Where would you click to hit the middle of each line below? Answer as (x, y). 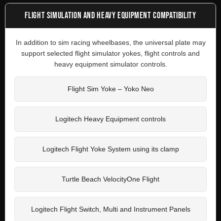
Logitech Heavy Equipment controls (110, 119)
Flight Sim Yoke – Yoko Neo (110, 89)
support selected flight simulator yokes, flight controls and (110, 53)
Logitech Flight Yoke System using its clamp (110, 149)
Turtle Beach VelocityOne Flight (110, 179)
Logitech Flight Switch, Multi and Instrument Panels (110, 209)
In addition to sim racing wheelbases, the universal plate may (110, 42)
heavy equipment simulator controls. (110, 64)
